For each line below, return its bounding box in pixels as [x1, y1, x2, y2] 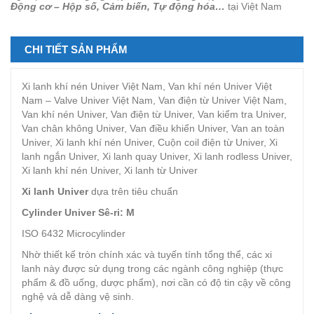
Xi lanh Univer [22, 186, 88, 197]
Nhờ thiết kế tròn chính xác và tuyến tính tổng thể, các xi [22, 249, 272, 260]
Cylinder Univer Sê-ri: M [22, 207, 135, 218]
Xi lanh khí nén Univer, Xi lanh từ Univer [22, 165, 198, 176]
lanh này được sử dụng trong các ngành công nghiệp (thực [22, 263, 283, 274]
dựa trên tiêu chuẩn [88, 186, 178, 197]
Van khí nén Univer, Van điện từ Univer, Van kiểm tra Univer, [22, 109, 287, 120]
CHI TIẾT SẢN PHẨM [25, 43, 128, 55]
